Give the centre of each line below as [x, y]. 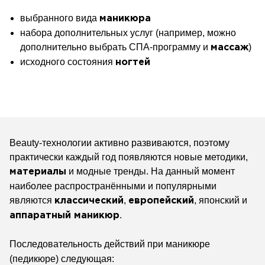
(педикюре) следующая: [62, 259]
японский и [223, 200]
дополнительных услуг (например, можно [145, 33]
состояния [91, 62]
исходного [44, 62]
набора [37, 33]
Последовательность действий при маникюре [110, 244]
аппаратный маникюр [64, 216]
